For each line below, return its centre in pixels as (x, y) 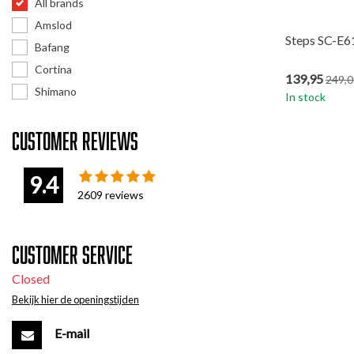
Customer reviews (75, 141)
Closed (31, 279)
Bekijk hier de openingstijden (75, 299)
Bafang (52, 47)
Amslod (53, 25)
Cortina (53, 69)
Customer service (72, 254)
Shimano (56, 91)
